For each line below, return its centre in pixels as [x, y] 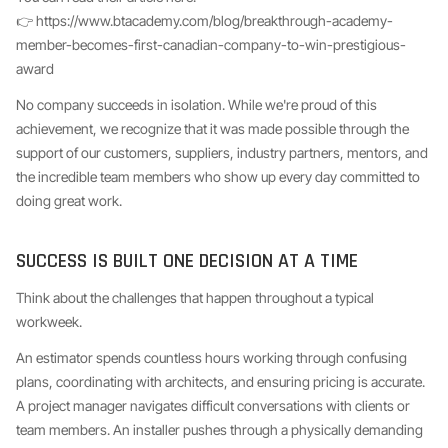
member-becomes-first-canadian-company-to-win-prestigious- [211, 44]
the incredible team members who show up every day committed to [218, 176]
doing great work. [69, 200]
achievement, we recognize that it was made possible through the [212, 128]
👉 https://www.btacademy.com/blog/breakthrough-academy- [204, 20]
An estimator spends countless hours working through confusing [211, 357]
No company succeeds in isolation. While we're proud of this [196, 104]
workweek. [49, 321]
